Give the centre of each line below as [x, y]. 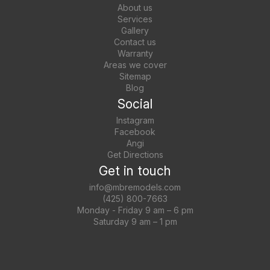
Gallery [135, 30]
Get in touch [135, 171]
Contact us [135, 42]
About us [135, 8]
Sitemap [135, 76]
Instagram [135, 120]
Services [135, 19]
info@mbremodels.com [135, 187]
